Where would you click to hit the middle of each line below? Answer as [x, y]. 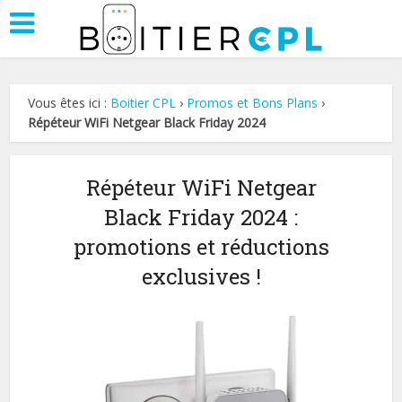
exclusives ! [201, 276]
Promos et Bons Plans [253, 103]
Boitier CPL [144, 103]
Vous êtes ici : [70, 103]
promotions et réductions [201, 247]
